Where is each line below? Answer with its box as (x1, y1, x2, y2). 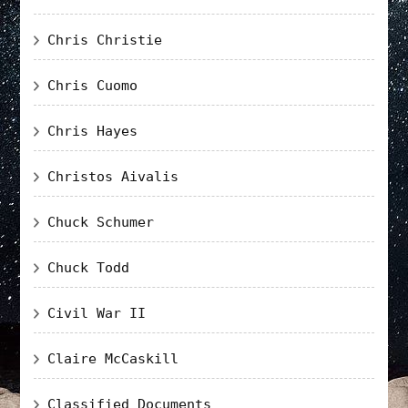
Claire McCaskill (47, 350, 179, 367)
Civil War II (47, 304, 147, 321)
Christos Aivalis (47, 168, 179, 185)
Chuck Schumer (47, 213, 155, 230)
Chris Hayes (47, 122, 138, 139)
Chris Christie (47, 31, 163, 48)
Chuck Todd (47, 259, 130, 276)
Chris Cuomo (47, 76, 138, 94)
